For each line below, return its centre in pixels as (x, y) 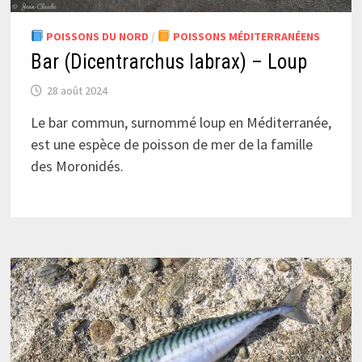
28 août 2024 (77, 90)
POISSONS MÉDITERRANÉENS (245, 36)
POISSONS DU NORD (96, 36)
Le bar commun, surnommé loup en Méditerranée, (181, 122)
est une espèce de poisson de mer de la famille (171, 144)
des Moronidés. (77, 166)
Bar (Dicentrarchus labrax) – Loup (168, 61)
